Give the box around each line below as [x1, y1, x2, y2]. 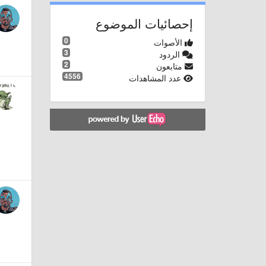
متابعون [156, 59, 185, 72]
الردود [159, 47, 182, 60]
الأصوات [154, 36, 185, 48]
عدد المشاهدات [129, 71, 183, 84]
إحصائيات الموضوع [96, 14, 193, 32]
